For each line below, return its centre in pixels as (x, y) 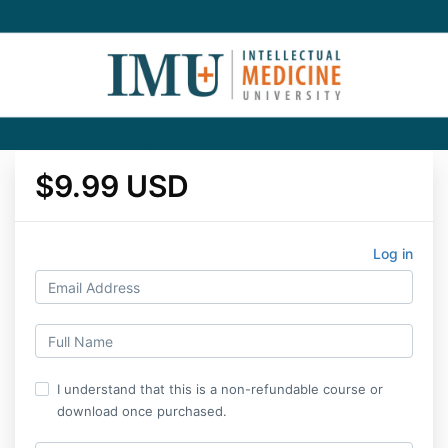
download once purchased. (142, 411)
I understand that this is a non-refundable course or (220, 389)
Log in (393, 253)
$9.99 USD (112, 186)
